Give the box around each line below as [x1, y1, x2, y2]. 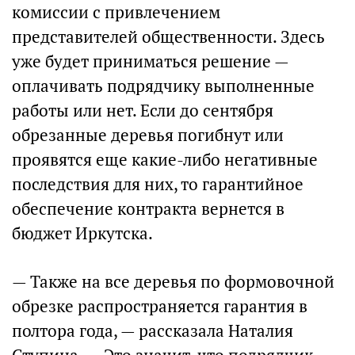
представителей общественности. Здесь [12, 26, 325, 48]
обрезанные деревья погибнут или [12, 124, 284, 146]
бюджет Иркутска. [12, 223, 153, 244]
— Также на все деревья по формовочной [12, 271, 334, 292]
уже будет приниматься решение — [12, 51, 288, 72]
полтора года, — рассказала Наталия [12, 320, 293, 342]
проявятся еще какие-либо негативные [12, 149, 318, 170]
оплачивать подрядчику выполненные [12, 75, 315, 97]
